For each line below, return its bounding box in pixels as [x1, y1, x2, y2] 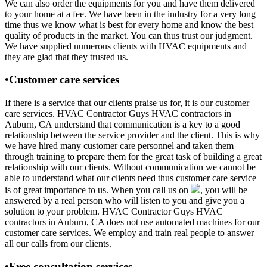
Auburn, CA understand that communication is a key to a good [5, 119, 240, 129]
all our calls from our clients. [5, 238, 111, 249]
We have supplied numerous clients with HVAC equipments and [5, 41, 247, 51]
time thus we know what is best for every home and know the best [5, 19, 253, 30]
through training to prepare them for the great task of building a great [5, 151, 262, 162]
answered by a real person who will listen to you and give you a [5, 195, 244, 206]
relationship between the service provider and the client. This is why [5, 129, 260, 140]
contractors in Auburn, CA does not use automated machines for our [5, 216, 260, 227]
